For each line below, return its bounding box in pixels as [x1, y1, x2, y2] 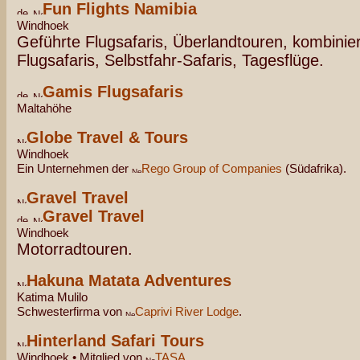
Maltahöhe [17, 101, 72, 115]
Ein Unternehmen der [17, 162, 132, 175]
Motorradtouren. [17, 240, 133, 258]
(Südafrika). [282, 162, 346, 175]
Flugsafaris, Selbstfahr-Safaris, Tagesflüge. [17, 51, 324, 69]
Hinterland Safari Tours [27, 332, 204, 350]
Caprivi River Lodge [135, 305, 239, 318]
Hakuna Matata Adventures [27, 272, 231, 289]
